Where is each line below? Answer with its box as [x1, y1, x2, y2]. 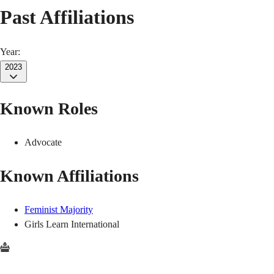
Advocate [24, 136, 62, 147]
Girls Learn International [24, 218, 119, 229]
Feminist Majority [24, 204, 93, 215]
